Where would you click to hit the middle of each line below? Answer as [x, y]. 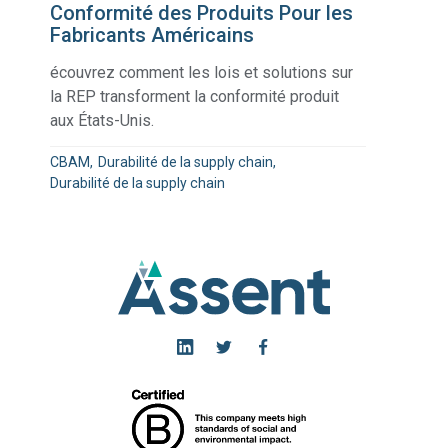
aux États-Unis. [102, 120]
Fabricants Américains [152, 34]
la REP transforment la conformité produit [195, 96]
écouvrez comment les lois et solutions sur [202, 72]
